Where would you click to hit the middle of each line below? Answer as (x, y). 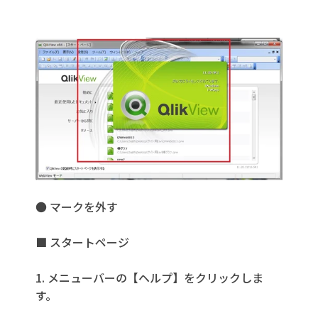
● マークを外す (77, 207)
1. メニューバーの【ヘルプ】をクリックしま (149, 278)
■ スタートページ (82, 242)
